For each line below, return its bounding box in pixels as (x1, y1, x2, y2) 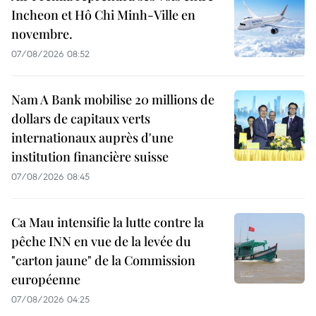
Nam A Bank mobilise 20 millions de (11, 90, 214, 108)
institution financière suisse (11, 147, 169, 165)
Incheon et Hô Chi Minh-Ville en (11, 6, 195, 23)
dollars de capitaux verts (11, 109, 150, 127)
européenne (11, 270, 80, 288)
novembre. (11, 25, 73, 42)
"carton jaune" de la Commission (11, 251, 195, 269)
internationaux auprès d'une (11, 128, 174, 146)
